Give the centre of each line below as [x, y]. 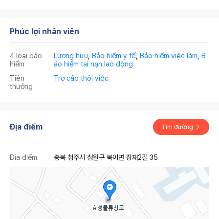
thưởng [21, 86]
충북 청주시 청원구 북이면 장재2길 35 [106, 157]
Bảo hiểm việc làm [169, 55]
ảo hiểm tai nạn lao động [93, 64]
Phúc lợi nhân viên [44, 32]
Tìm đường [178, 127]
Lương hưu [71, 55]
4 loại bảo [26, 55]
